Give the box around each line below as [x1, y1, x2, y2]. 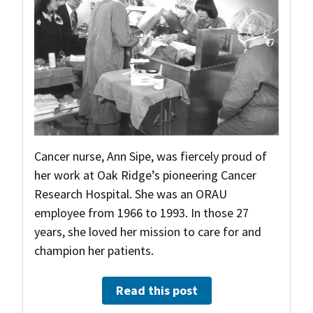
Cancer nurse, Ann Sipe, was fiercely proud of [34, 148, 267, 165]
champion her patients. [34, 242, 154, 259]
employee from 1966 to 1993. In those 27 [34, 205, 249, 221]
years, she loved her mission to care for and [34, 224, 261, 240]
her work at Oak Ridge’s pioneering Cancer [34, 167, 256, 184]
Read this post [115, 282, 198, 299]
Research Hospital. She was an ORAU [34, 186, 227, 203]
